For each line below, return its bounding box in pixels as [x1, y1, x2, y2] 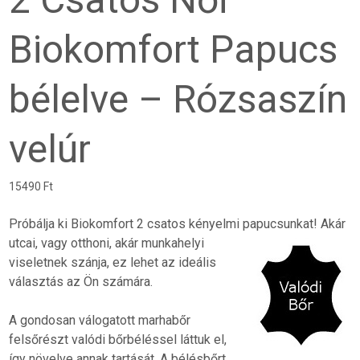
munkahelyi [138, 235, 205, 252]
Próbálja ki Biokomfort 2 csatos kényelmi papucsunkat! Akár [9, 216, 346, 232]
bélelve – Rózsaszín [9, 76, 348, 123]
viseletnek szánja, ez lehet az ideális [9, 255, 217, 271]
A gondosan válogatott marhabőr [9, 313, 191, 329]
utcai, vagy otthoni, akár [9, 235, 139, 252]
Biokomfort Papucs [9, 27, 338, 73]
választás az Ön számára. [9, 274, 153, 290]
